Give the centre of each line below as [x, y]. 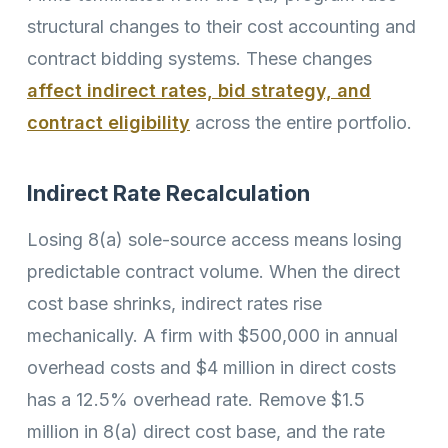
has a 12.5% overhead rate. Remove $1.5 [196, 400]
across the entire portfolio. [301, 122]
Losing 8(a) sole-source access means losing [214, 240]
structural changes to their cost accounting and [221, 26]
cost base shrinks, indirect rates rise [174, 304]
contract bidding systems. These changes [199, 58]
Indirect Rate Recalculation [168, 192]
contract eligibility [108, 122]
